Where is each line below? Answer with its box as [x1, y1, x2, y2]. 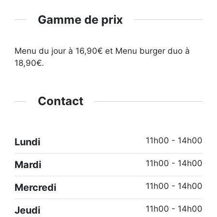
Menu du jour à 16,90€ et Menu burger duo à [15, 46, 190, 56]
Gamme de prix [37, 12, 123, 27]
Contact [37, 94, 83, 108]
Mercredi [15, 181, 56, 193]
